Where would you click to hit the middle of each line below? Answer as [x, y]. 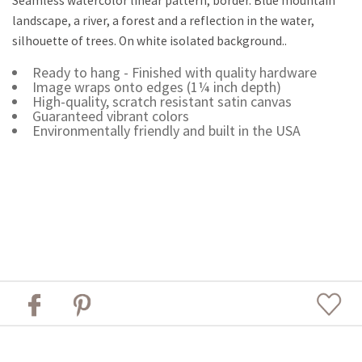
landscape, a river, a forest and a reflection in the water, [163, 20]
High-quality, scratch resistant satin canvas [162, 101]
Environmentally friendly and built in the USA [166, 130]
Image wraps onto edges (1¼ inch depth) [156, 86]
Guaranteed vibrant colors [110, 116]
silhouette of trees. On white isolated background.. [149, 40]
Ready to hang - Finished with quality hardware [174, 72]
